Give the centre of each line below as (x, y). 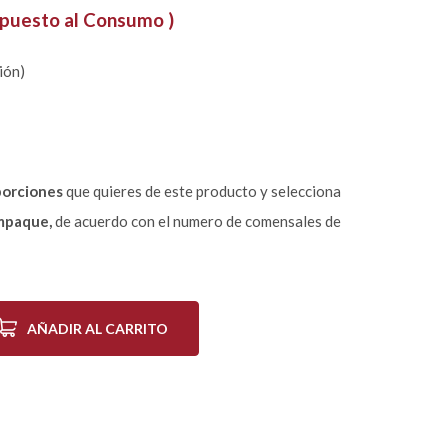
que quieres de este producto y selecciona (203, 190)
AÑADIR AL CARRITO (97, 328)
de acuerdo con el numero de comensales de (196, 220)
